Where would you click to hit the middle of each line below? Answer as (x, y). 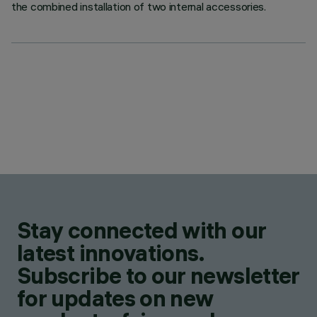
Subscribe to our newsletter (158, 276)
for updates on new (115, 298)
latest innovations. (111, 253)
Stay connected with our (142, 230)
